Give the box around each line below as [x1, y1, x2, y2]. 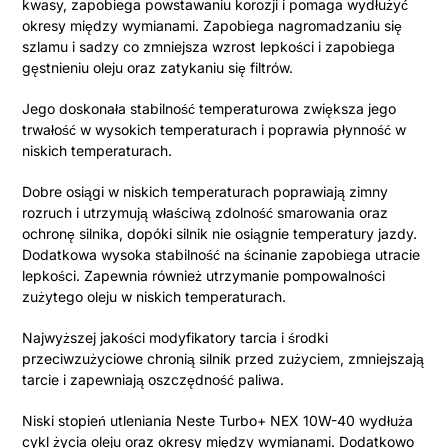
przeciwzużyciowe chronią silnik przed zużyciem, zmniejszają [22, 350, 425, 368]
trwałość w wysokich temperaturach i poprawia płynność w [22, 121, 407, 139]
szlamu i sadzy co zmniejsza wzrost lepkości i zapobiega [22, 38, 396, 56]
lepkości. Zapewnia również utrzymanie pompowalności [22, 267, 386, 285]
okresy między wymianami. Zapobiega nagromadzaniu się [22, 17, 403, 35]
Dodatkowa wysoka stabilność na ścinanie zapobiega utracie [22, 246, 421, 264]
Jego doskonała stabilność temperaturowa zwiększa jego [22, 100, 397, 118]
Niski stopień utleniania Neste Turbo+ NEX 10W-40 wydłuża [22, 412, 414, 430]
